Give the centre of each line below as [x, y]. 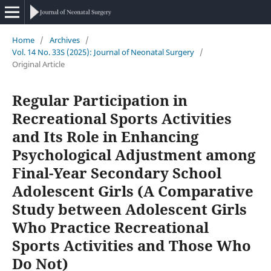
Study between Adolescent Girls [129, 209]
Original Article [38, 64]
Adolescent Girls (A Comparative [132, 191]
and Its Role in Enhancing [105, 136]
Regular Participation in [100, 100]
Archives [64, 40]
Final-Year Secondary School [116, 172]
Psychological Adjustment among [133, 154]
